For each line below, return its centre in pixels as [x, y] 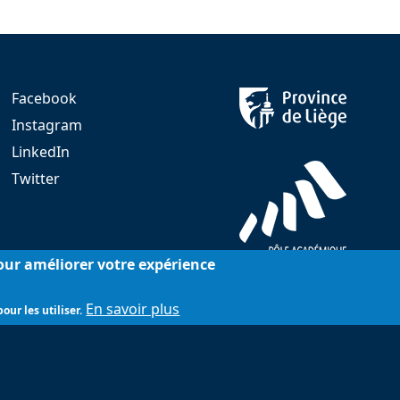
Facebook [44, 99]
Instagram [47, 125]
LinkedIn [41, 152]
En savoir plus [133, 309]
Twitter [36, 179]
